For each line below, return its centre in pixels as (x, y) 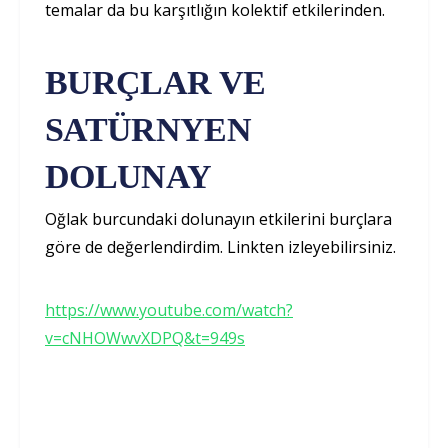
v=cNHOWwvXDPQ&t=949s (145, 338)
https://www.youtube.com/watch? (169, 310)
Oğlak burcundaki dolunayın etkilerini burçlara (218, 219)
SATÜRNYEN (148, 130)
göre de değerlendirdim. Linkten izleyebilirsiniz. (220, 247)
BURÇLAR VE (155, 83)
